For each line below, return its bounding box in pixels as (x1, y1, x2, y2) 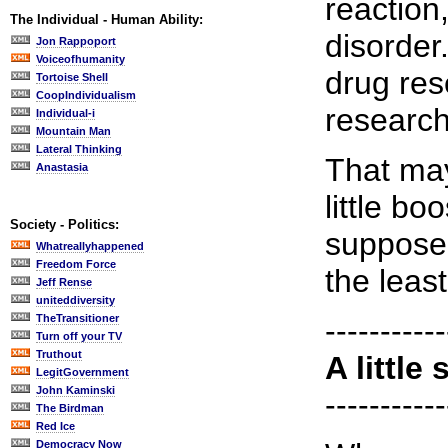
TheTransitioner (36, 312, 119, 324)
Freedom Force (36, 258, 116, 270)
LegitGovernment (36, 366, 129, 378)
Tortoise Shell (36, 71, 108, 83)
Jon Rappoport (36, 35, 116, 47)
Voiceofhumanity (36, 53, 125, 65)
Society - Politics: (10, 217, 119, 232)
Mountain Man (36, 125, 111, 137)
